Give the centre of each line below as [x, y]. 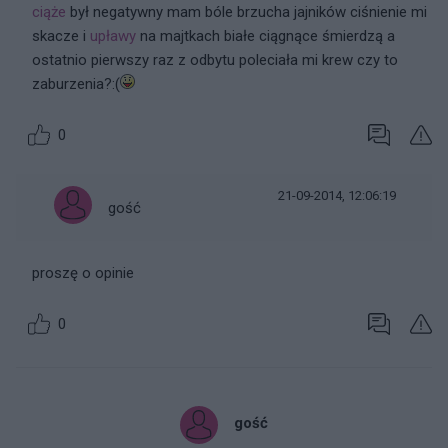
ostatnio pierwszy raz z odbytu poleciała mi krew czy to [215, 60]
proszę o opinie [83, 273]
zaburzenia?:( [76, 84]
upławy [113, 36]
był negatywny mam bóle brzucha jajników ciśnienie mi [246, 12]
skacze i [61, 36]
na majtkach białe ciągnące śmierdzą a [265, 36]
